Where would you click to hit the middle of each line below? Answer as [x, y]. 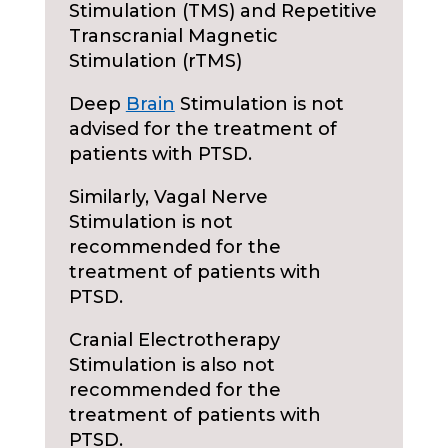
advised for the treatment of [202, 129]
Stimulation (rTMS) [155, 61]
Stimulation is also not [171, 365]
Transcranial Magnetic [173, 36]
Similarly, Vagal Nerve [168, 197]
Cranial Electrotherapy [174, 340]
